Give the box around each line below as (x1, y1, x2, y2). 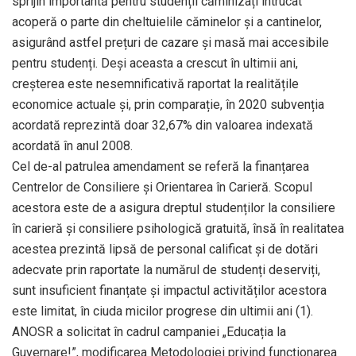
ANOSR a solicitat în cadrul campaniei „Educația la (12, 324, 286, 340)
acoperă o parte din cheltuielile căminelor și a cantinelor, (12, 14, 322, 30)
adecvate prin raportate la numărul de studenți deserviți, (12, 262, 320, 278)
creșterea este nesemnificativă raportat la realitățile (12, 76, 299, 92)
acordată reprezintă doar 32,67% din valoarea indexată (12, 118, 313, 133)
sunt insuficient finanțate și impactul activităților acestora (12, 283, 327, 299)
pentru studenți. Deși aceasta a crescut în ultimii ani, (12, 56, 298, 72)
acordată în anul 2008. (12, 138, 133, 154)
